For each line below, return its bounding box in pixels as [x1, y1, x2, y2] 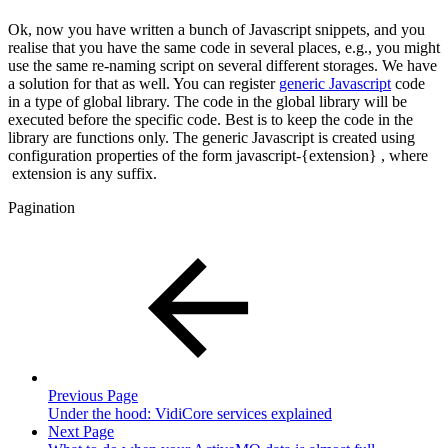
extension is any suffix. [8, 165, 161, 183]
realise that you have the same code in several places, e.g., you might [8, 39, 440, 57]
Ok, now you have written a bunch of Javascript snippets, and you [8, 21, 425, 39]
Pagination [8, 199, 75, 217]
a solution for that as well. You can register [8, 75, 279, 93]
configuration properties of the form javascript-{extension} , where [8, 147, 428, 165]
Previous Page [48, 387, 138, 405]
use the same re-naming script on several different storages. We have [8, 57, 437, 75]
